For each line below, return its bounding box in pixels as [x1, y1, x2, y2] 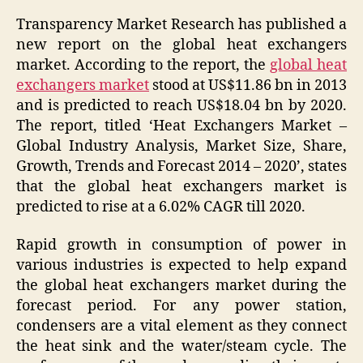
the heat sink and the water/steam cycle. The [16, 337, 347, 357]
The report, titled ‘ [16, 116, 153, 135]
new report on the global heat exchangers [16, 35, 347, 54]
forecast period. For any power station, [16, 297, 347, 316]
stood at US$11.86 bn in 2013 [149, 75, 347, 95]
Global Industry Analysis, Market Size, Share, [16, 136, 347, 156]
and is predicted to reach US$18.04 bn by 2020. [16, 96, 347, 115]
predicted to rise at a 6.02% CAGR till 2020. [16, 197, 312, 216]
